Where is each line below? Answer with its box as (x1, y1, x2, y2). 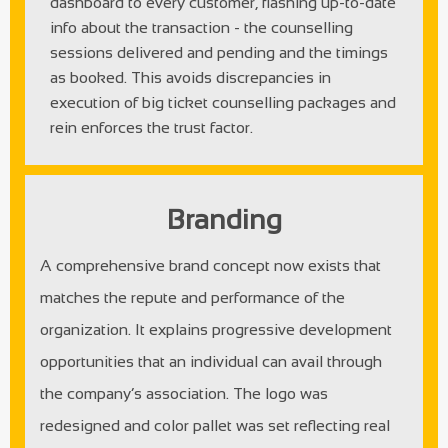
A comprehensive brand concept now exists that (40, 256, 381, 274)
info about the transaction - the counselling (50, 18, 353, 36)
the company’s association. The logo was (40, 384, 328, 402)
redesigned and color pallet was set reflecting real (40, 416, 390, 434)
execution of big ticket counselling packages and (50, 93, 396, 111)
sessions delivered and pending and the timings (50, 43, 388, 61)
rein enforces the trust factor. (50, 118, 253, 136)
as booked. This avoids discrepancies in (50, 68, 331, 86)
